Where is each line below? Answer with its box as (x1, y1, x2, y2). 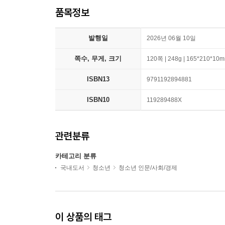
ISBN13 (86, 75, 109, 83)
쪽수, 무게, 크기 (74, 55, 122, 62)
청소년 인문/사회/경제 (119, 164, 177, 171)
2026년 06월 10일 (147, 35, 196, 42)
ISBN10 (86, 96, 109, 103)
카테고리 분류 (55, 152, 96, 160)
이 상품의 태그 (55, 210, 111, 223)
